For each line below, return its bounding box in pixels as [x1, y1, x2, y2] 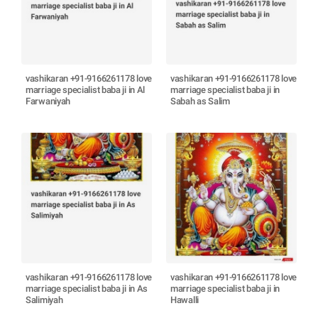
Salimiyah [26, 295, 63, 305]
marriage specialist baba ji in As [26, 283, 148, 294]
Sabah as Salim [170, 96, 230, 106]
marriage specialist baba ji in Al [26, 84, 146, 95]
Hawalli [170, 295, 199, 305]
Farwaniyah [26, 96, 71, 106]
